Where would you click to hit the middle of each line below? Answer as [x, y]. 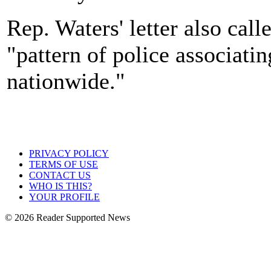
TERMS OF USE [64, 164]
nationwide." [66, 81]
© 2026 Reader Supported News [67, 217]
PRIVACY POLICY [69, 153]
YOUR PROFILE [64, 197]
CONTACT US [60, 175]
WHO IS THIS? [60, 186]
